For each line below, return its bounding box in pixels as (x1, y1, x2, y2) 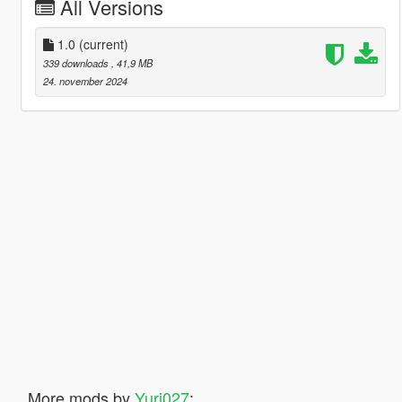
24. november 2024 (42, 73, 127, 88)
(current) (78, 34, 128, 53)
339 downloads (42, 55, 111, 70)
